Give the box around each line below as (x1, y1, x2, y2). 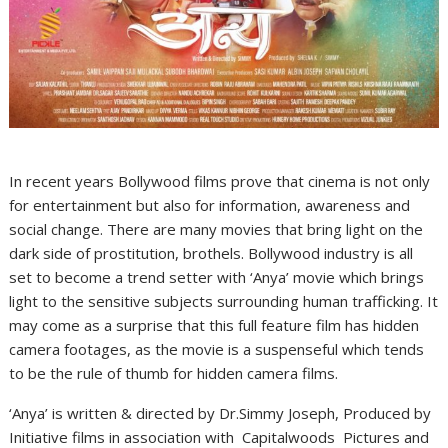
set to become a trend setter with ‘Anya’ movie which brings (9, 267, 425, 288)
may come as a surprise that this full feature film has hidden (9, 315, 420, 336)
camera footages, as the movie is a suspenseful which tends (9, 339, 425, 360)
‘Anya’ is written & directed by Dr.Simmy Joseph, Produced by (9, 403, 432, 424)
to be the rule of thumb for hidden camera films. (9, 363, 339, 384)
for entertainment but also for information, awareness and (9, 195, 411, 216)
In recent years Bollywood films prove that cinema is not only (9, 171, 431, 192)
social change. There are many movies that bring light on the (9, 219, 424, 240)
